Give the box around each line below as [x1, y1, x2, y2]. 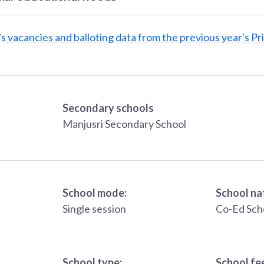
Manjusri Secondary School [62, 117, 186, 131]
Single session [62, 202, 126, 216]
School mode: [62, 186, 127, 200]
